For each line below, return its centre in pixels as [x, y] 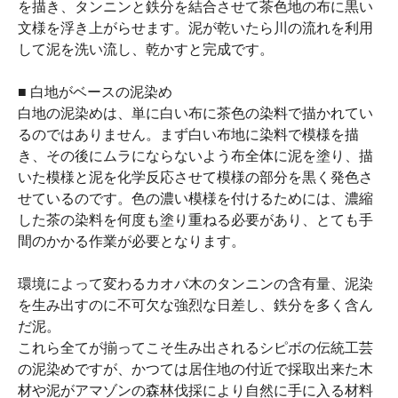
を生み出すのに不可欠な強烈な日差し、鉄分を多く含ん [195, 305]
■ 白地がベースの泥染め [95, 92]
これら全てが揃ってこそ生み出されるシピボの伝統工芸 [195, 347]
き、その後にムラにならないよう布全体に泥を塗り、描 [195, 155]
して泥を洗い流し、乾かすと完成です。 [146, 49]
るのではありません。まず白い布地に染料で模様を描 [188, 134]
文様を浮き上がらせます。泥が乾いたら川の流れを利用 [195, 28]
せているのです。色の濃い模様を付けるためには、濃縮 [195, 198]
